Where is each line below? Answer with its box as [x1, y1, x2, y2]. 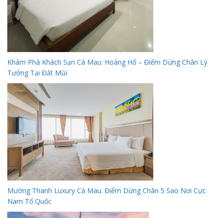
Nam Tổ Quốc [7, 197, 52, 206]
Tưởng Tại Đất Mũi [7, 68, 67, 78]
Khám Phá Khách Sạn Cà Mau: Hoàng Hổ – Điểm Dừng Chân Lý [7, 57, 207, 67]
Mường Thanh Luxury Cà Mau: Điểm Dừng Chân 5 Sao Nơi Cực [7, 186, 206, 196]
